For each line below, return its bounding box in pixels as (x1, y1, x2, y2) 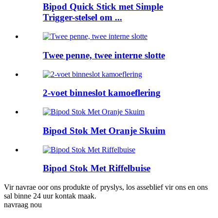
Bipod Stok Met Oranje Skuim (43, 125, 165, 136)
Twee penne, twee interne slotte (43, 50, 165, 60)
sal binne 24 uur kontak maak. (4, 191, 96, 200)
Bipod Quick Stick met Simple (43, 1, 163, 12)
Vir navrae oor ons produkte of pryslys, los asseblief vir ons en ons (4, 182, 208, 191)
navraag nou (4, 200, 42, 209)
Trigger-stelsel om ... (43, 12, 122, 23)
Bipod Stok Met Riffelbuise (43, 163, 150, 174)
